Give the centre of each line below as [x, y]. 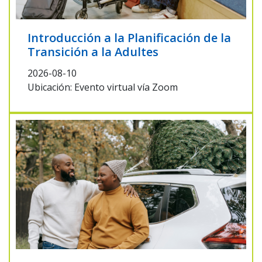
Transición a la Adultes [93, 51]
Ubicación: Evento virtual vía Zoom [103, 87]
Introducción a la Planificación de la [129, 37]
